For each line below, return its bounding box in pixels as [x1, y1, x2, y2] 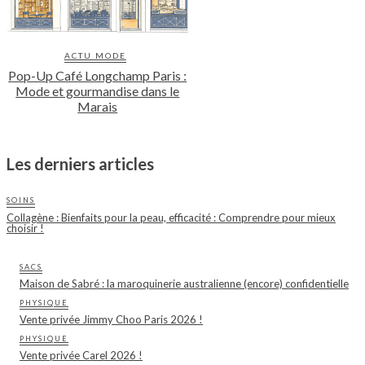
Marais [77, 98, 118, 114]
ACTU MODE [64, 50, 126, 60]
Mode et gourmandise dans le [15, 82, 180, 99]
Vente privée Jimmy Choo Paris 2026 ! [20, 312, 203, 326]
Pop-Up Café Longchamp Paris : [8, 67, 187, 83]
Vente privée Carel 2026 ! [20, 348, 143, 362]
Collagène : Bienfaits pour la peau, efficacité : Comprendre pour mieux [7, 210, 336, 224]
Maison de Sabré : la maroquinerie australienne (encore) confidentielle [20, 276, 349, 290]
